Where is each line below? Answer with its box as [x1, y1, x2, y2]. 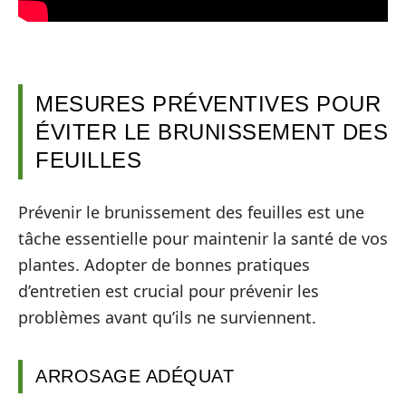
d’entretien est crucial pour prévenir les [18, 280, 319, 302]
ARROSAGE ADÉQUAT [35, 366, 234, 386]
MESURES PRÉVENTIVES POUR [35, 91, 381, 116]
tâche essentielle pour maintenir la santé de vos [18, 227, 388, 249]
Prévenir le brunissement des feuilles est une [18, 201, 364, 223]
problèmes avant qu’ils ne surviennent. [18, 306, 316, 328]
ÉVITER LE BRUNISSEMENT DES [35, 119, 388, 144]
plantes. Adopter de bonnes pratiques [18, 254, 310, 275]
